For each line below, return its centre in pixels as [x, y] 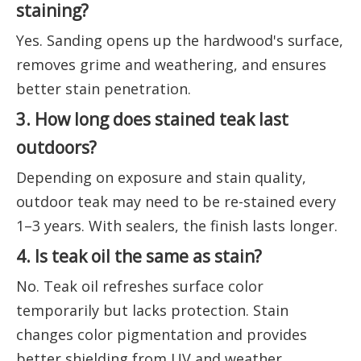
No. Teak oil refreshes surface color [140, 286]
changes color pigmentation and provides [162, 334]
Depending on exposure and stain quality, [161, 177]
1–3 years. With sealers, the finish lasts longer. [177, 225]
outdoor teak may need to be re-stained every [176, 201]
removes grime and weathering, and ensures [171, 64]
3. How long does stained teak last [152, 118]
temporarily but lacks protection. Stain [152, 310]
